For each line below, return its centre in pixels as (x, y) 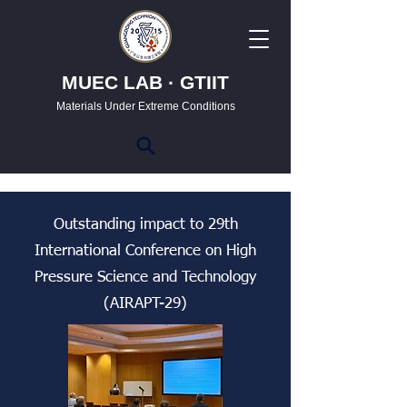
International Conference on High (145, 251)
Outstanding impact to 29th (145, 225)
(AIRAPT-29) (145, 304)
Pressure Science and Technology (145, 278)
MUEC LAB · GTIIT (145, 84)
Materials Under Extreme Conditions (145, 107)
